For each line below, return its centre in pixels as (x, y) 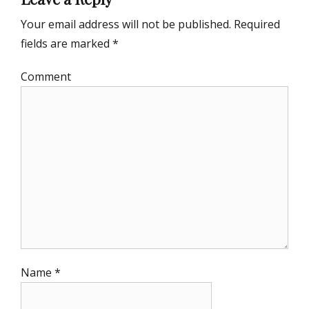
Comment (46, 77)
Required (256, 24)
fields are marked (67, 44)
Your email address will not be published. (126, 24)
